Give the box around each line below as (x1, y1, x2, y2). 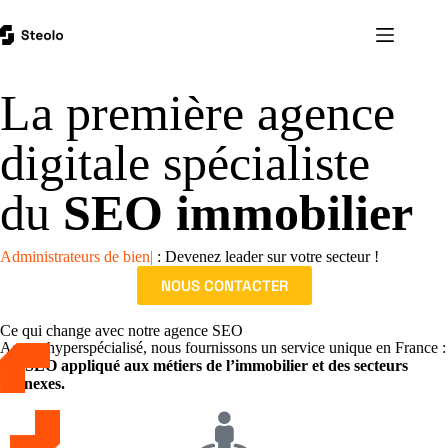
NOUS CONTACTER (160, 276, 288, 295)
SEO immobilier (63, 185, 413, 241)
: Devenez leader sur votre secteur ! (163, 248, 385, 265)
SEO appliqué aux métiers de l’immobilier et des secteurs (25, 357, 408, 374)
